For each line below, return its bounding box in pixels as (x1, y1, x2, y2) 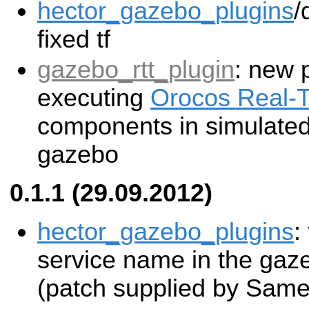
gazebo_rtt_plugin (37, 56, 235, 84)
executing (37, 84, 150, 112)
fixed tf (37, 25, 110, 53)
